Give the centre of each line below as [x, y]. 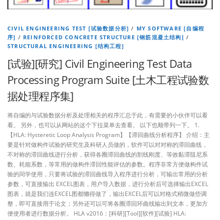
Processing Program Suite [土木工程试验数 [108, 80]
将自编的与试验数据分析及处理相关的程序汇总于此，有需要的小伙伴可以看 [108, 115]
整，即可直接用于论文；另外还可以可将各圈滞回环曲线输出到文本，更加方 [108, 204]
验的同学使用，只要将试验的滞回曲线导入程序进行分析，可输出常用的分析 [108, 174]
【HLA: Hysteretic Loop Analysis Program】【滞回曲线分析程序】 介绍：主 [109, 135]
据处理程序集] [41, 96]
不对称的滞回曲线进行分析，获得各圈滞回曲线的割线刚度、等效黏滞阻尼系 [108, 155]
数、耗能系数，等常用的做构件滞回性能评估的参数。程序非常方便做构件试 [108, 165]
